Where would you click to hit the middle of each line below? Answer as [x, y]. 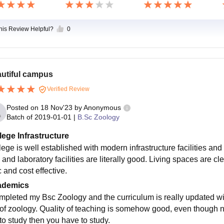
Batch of [19, 117]
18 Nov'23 [56, 108]
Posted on [23, 108]
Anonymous [102, 108]
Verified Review [67, 89]
